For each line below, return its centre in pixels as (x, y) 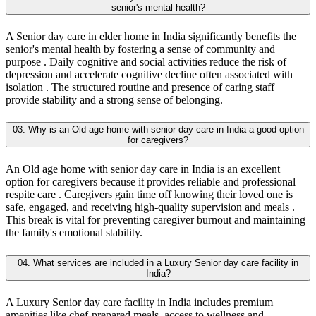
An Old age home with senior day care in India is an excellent (143, 169)
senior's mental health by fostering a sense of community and (140, 49)
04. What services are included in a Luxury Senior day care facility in (158, 262)
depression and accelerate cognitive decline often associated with (149, 75)
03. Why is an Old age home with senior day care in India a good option (158, 130)
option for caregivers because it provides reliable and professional (151, 182)
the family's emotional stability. (74, 233)
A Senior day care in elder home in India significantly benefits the (151, 37)
